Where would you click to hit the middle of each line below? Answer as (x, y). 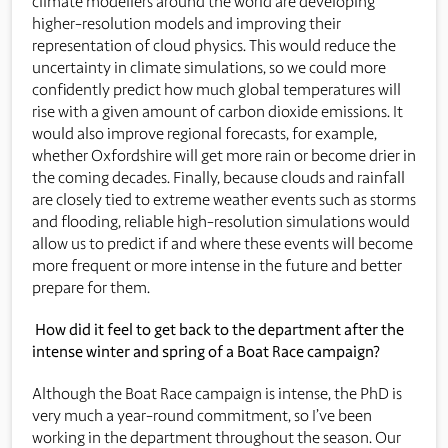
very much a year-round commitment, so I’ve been (202, 415)
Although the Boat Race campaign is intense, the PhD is (217, 393)
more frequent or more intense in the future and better (217, 265)
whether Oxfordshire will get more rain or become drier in (224, 155)
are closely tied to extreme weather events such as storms (224, 199)
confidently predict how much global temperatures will (216, 89)
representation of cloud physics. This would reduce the (214, 45)
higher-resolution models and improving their (186, 23)
